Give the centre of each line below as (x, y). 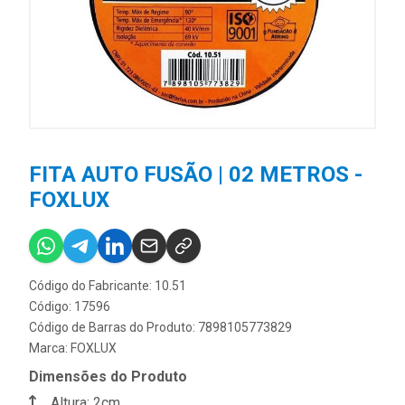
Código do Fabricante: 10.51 (108, 286)
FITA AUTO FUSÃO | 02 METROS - (196, 175)
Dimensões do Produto (108, 377)
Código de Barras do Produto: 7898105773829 (160, 328)
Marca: (50, 348)
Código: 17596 (70, 307)
